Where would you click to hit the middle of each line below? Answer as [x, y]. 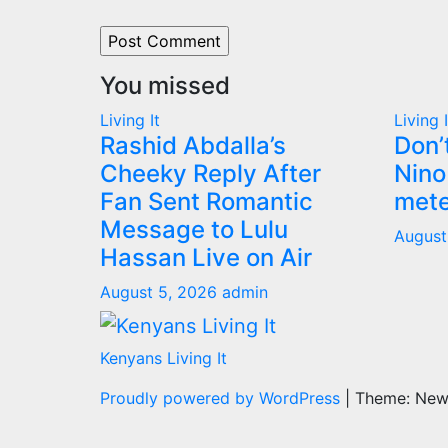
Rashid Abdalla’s [193, 146]
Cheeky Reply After [210, 174]
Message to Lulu [194, 230]
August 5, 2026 [161, 292]
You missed [165, 86]
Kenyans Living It [163, 357]
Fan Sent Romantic [206, 202]
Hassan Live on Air [206, 258]
